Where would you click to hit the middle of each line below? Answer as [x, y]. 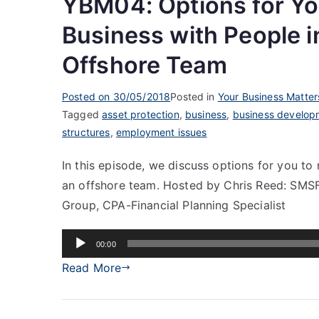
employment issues [161, 132]
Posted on [88, 96]
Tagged [82, 114]
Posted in [194, 96]
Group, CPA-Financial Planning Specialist [174, 205]
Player [78, 258]
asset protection [141, 114]
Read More [92, 267]
